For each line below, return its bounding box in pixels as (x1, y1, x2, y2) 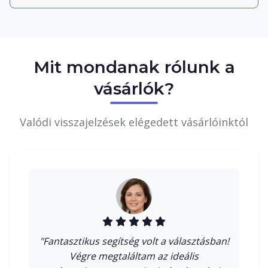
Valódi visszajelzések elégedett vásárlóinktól (20, 114, 248, 129)
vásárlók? (94, 78, 174, 99)
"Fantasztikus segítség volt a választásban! (39, 234, 229, 248)
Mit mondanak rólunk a (33, 56, 235, 77)
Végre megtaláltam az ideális (69, 249, 199, 263)
